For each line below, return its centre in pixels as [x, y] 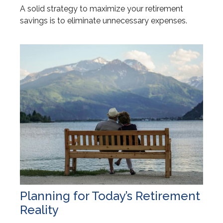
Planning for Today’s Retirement [110, 196]
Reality [39, 210]
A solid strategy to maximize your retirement [102, 9]
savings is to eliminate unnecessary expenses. [104, 21]
